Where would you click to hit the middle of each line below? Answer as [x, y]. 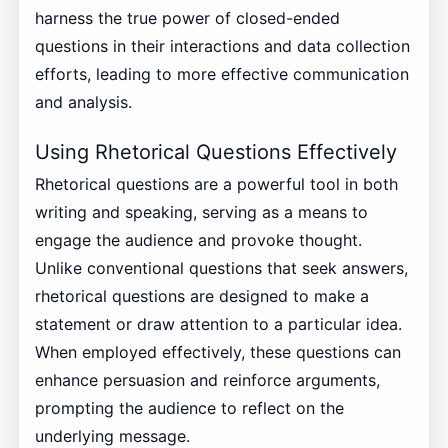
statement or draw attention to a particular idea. [218, 324]
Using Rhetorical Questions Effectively [215, 152]
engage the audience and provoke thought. [198, 240]
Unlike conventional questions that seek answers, [221, 268]
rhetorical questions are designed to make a [201, 296]
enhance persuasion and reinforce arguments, [207, 380]
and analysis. [83, 102]
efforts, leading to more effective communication [221, 74]
